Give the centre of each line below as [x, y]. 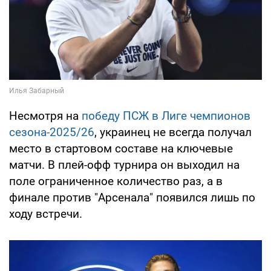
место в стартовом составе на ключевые [121, 148]
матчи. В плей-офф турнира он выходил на [124, 165]
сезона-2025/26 [52, 132]
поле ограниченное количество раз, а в [116, 181]
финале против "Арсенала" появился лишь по [132, 197]
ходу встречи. [46, 214]
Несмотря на [45, 116]
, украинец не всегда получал [173, 132]
